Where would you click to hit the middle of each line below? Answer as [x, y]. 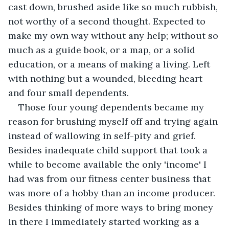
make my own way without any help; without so [114, 35]
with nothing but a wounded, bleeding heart [107, 78]
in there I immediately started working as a [105, 221]
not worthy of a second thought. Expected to [108, 21]
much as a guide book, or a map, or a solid [103, 50]
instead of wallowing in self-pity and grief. [103, 135]
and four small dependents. [68, 93]
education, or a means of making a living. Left [110, 64]
